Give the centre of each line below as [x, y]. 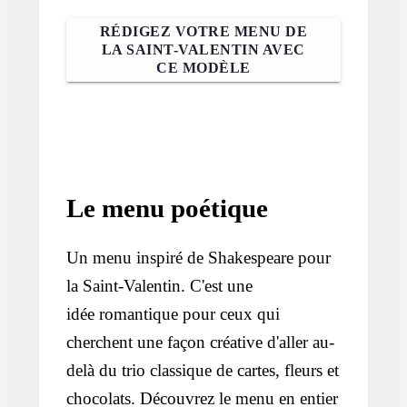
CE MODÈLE [203, 68]
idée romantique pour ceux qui [174, 314]
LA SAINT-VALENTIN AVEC [203, 50]
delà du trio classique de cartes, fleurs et [203, 371]
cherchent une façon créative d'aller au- [201, 342]
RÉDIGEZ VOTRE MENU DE [203, 31]
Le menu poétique [168, 208]
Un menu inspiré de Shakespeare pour [199, 258]
